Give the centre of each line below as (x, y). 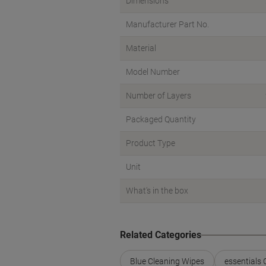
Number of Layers (159, 96)
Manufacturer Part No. (167, 24)
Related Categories (161, 235)
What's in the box (157, 191)
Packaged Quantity (161, 119)
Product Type (151, 143)
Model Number (153, 72)
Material (141, 48)
